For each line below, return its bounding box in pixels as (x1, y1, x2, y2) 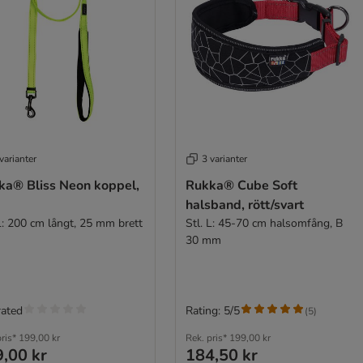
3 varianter (201, 152, 247, 165)
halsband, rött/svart (185, 196, 304, 214)
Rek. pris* (185, 331, 227, 344)
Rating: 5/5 (185, 303, 240, 318)
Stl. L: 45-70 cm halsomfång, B (185, 216, 343, 231)
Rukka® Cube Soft (185, 177, 297, 194)
